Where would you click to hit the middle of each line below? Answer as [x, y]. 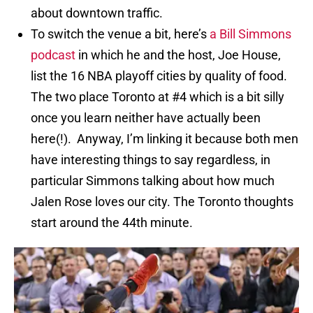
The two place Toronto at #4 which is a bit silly [158, 97]
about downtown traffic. [97, 13]
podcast [53, 55]
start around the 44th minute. [112, 223]
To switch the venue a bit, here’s [119, 34]
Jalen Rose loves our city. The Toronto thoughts [162, 202]
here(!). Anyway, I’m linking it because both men [165, 139]
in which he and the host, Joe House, [178, 55]
